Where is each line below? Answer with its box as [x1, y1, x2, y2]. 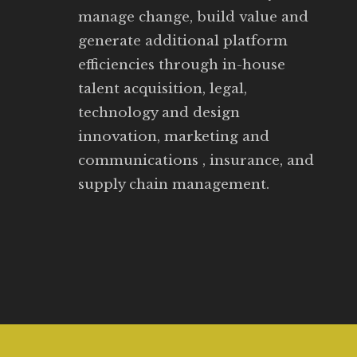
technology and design [78, 104, 240, 121]
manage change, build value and [78, 8, 308, 25]
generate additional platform [78, 32, 288, 49]
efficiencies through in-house [78, 56, 285, 73]
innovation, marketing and [78, 127, 269, 145]
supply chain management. [78, 175, 269, 193]
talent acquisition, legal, [78, 80, 247, 97]
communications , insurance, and [78, 151, 314, 169]
